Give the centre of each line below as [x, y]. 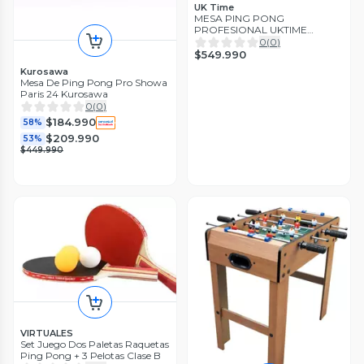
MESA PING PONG [239, 19]
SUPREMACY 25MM [241, 41]
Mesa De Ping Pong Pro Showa [94, 82]
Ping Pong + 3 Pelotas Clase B [91, 356]
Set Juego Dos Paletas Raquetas [95, 344]
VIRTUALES [47, 334]
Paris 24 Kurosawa [64, 93]
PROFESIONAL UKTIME [251, 30]
